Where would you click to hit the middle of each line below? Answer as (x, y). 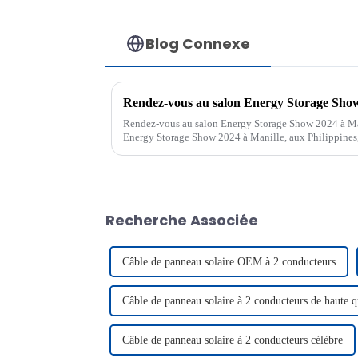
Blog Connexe (198, 43)
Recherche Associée (182, 220)
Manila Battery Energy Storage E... (198, 150)
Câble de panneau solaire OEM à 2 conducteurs (229, 261)
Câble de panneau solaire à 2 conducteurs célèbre (233, 340)
